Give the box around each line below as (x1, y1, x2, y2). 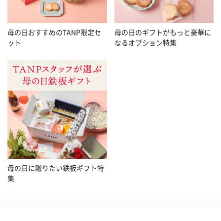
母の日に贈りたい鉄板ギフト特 (7, 163, 104, 173)
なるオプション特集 (114, 37, 177, 47)
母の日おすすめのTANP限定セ (7, 27, 101, 37)
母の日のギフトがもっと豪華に (114, 27, 211, 37)
